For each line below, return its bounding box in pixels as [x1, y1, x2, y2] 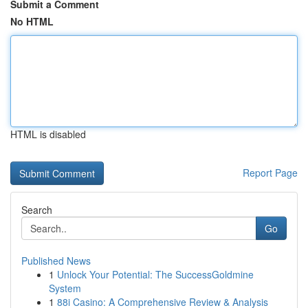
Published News [21, 254, 91, 267]
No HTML [10, 14, 54, 28]
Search [21, 203, 52, 217]
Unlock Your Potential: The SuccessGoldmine [57, 267, 254, 281]
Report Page [243, 166, 298, 179]
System [49, 281, 81, 295]
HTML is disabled [10, 127, 86, 141]
